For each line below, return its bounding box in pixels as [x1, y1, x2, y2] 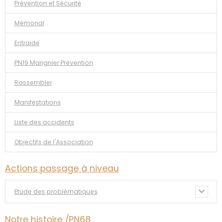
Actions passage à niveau [5, 163, 119, 175]
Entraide [14, 38, 40, 47]
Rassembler [14, 78, 52, 87]
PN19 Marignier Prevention [14, 58, 93, 67]
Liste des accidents [14, 117, 74, 126]
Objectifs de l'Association [14, 137, 93, 146]
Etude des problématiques [14, 187, 98, 196]
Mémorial [14, 18, 44, 27]
